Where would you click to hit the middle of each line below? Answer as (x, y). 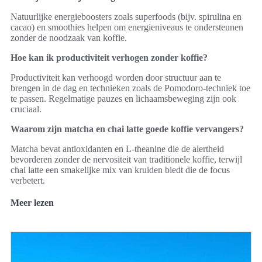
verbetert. (28, 180)
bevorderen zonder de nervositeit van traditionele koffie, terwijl (126, 159)
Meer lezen (32, 202)
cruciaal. (26, 109)
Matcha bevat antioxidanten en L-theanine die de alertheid (117, 149)
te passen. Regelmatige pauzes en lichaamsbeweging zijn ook (123, 98)
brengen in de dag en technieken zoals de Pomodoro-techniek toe (130, 88)
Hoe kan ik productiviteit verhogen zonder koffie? (109, 57)
